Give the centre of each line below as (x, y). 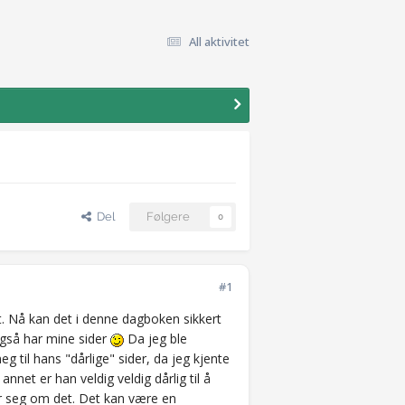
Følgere (168, 217)
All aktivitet (219, 41)
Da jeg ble (155, 339)
